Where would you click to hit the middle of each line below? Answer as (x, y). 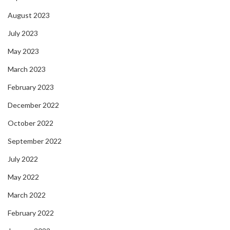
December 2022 (33, 105)
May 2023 (23, 51)
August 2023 (29, 15)
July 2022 (23, 159)
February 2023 (31, 87)
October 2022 (31, 123)
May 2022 (23, 177)
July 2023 (23, 33)
